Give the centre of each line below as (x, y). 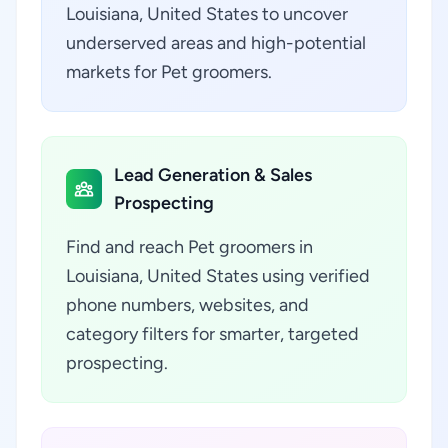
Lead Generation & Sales (212, 175)
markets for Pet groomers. (169, 72)
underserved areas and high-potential (216, 43)
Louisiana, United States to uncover (207, 14)
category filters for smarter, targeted (212, 334)
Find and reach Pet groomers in (189, 247)
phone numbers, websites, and (187, 305)
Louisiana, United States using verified (218, 276)
